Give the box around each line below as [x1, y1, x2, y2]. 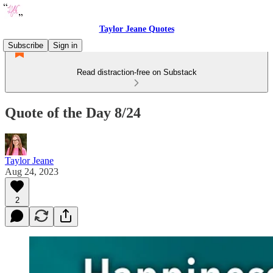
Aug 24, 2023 [5, 166, 58, 177]
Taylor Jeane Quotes [99, 24, 174, 34]
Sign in [53, 41, 77, 50]
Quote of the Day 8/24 [5, 104, 141, 121]
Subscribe [8, 41, 43, 50]
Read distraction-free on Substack [76, 68, 197, 77]
